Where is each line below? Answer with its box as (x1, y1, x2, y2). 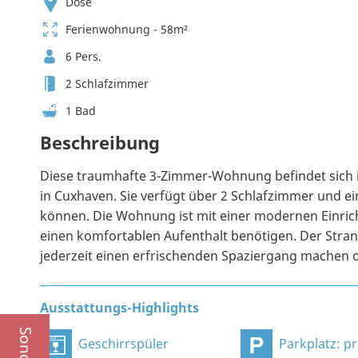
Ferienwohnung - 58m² (66, 22, 188, 38)
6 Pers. (66, 49, 101, 65)
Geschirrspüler (78, 335, 169, 353)
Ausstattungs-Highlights (40, 299, 199, 317)
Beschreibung (40, 130, 160, 155)
